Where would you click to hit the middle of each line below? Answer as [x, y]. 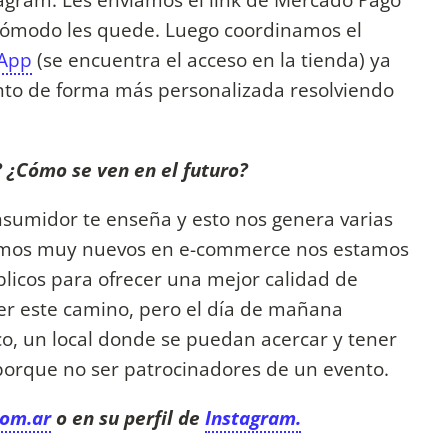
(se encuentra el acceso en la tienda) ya [211, 60]
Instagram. [253, 418]
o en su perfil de [128, 418]
